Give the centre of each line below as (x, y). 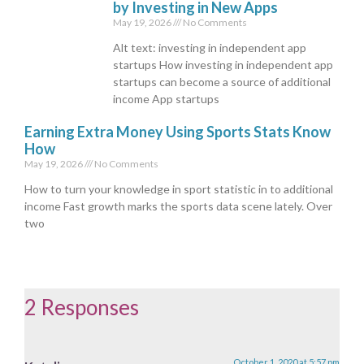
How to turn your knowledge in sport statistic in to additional (179, 189)
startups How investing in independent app (223, 65)
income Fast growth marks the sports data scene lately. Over (178, 206)
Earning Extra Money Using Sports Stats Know (178, 132)
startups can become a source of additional (222, 82)
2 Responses (82, 308)
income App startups (167, 99)
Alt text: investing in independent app (210, 48)
